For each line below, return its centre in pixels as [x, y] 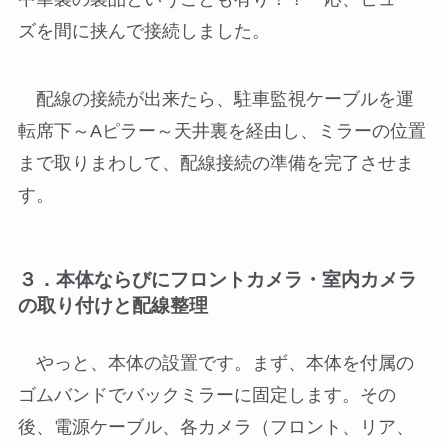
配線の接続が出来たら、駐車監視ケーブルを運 [215, 98]
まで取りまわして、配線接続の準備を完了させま [215, 162]
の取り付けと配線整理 [112, 306]
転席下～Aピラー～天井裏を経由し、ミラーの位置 [221, 130]
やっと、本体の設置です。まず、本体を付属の [215, 363]
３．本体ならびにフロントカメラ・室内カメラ [217, 280]
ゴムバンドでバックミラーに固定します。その [206, 395]
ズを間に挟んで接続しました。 [143, 30]
